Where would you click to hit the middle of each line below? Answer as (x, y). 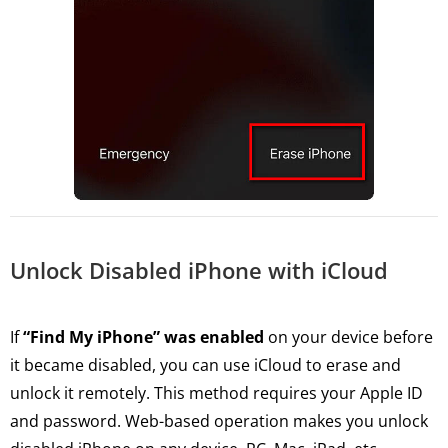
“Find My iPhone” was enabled (143, 337)
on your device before (348, 337)
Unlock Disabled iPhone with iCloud (199, 270)
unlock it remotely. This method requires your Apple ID (216, 393)
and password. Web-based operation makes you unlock (219, 421)
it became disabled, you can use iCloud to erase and (205, 365)
